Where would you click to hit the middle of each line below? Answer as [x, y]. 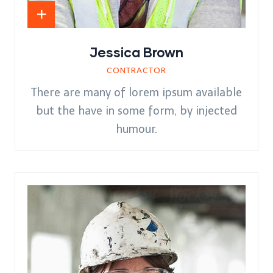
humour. [136, 129]
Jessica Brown [136, 52]
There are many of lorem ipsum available [136, 93]
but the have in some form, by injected [136, 111]
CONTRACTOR [136, 71]
